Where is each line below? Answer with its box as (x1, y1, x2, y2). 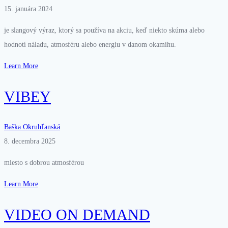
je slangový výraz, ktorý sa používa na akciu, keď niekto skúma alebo (4, 26, 205, 35)
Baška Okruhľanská (4, 123, 60, 131)
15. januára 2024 (4, 5, 52, 13)
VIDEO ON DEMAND (4, 206, 150, 223)
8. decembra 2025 (4, 137, 55, 145)
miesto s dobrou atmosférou (4, 158, 84, 166)
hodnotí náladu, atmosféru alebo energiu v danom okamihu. (4, 41, 176, 49)
